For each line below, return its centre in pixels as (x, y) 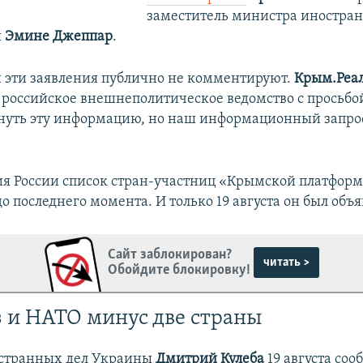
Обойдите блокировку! (179, 271)
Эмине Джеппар (59, 36)
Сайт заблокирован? (170, 255)
